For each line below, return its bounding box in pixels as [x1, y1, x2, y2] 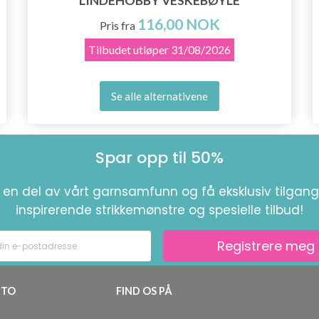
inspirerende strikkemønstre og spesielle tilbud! [16, 202, 303, 219]
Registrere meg [217, 236, 315, 255]
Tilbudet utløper [88, 42, 169, 56]
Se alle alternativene [111, 89, 208, 103]
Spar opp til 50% [95, 147, 224, 169]
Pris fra [99, 18, 135, 32]
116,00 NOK [137, 14, 220, 33]
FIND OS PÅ [115, 285, 172, 297]
